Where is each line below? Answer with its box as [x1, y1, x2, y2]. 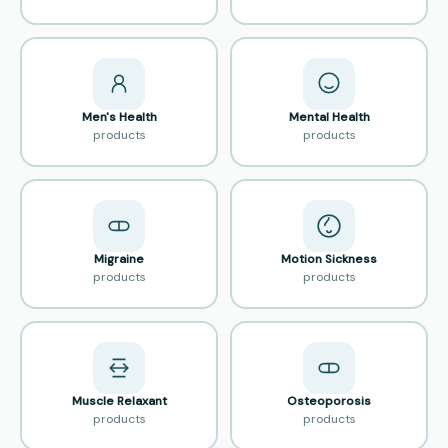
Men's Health [81, 109, 157, 126]
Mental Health [288, 109, 370, 126]
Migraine [94, 251, 144, 268]
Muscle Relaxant [71, 393, 167, 410]
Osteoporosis [287, 393, 371, 410]
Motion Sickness [281, 251, 377, 268]
